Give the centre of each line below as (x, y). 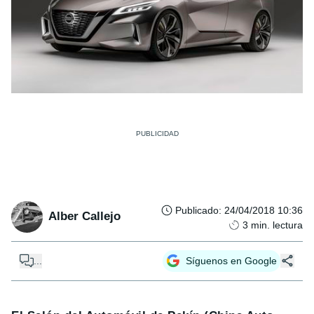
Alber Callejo (84, 217)
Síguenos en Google (231, 260)
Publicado (197, 210)
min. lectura (277, 225)
